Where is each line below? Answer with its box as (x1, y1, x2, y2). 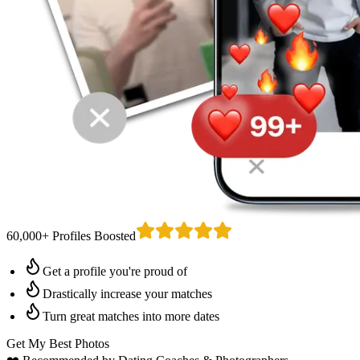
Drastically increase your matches (42, 286, 212, 301)
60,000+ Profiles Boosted (6, 228, 136, 243)
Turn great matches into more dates (42, 309, 219, 323)
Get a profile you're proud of (42, 264, 187, 278)
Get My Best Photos (6, 336, 109, 350)
